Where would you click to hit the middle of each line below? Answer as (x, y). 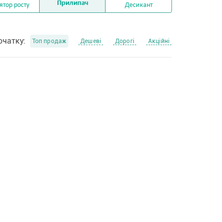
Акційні (159, 41)
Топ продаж (49, 41)
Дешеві (91, 41)
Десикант (139, 5)
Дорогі (125, 41)
